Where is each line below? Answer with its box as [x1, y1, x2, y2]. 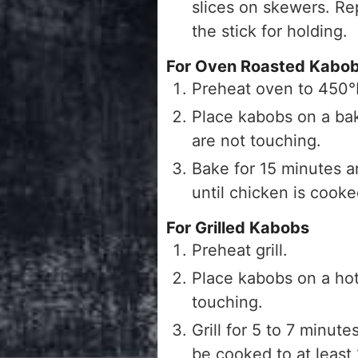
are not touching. [192, 130, 321, 150]
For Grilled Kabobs [166, 217, 309, 237]
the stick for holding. [192, 21, 348, 41]
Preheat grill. [192, 240, 288, 260]
